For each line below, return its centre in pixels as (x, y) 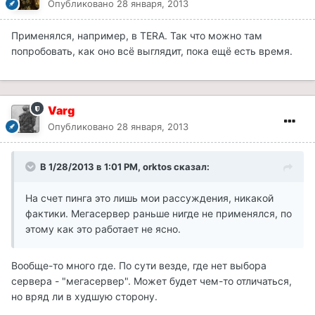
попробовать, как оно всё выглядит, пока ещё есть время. (152, 51)
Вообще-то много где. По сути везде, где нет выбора (139, 266)
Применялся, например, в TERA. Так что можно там (137, 36)
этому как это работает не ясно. (103, 229)
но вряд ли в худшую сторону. (84, 297)
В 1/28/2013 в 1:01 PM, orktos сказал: (125, 167)
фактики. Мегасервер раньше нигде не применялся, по (159, 214)
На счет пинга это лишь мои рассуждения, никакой (149, 198)
